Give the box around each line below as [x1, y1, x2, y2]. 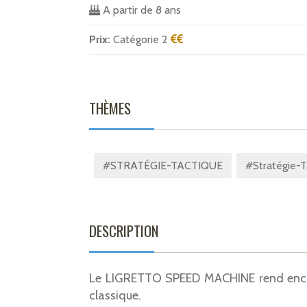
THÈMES [89, 97, 131, 119]
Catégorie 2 [113, 32, 171, 46]
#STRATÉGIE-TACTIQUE [103, 158, 223, 172]
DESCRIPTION [89, 219, 159, 241]
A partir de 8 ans [100, 3, 181, 16]
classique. [89, 287, 141, 303]
